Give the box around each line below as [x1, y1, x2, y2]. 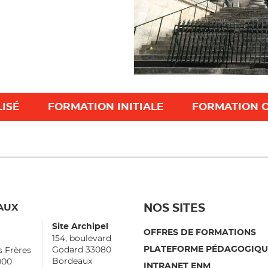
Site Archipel [51, 222, 108, 231]
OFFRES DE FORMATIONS [144, 228, 256, 237]
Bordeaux [51, 255, 109, 266]
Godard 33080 [51, 243, 111, 255]
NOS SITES [144, 202, 205, 214]
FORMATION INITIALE [48, 101, 163, 112]
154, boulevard [51, 232, 111, 243]
